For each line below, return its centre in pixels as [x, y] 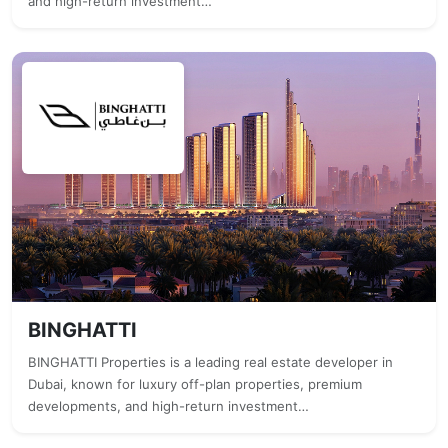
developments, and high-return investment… [168, 406]
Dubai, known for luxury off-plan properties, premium [195, 384]
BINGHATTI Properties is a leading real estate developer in [210, 362]
